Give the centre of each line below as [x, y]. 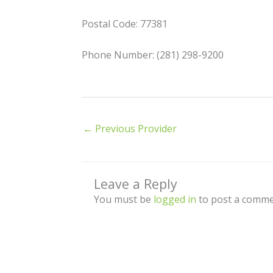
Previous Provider [135, 128]
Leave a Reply [136, 183]
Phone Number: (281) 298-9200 [153, 55]
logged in [175, 199]
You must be [124, 199]
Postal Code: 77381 [125, 24]
